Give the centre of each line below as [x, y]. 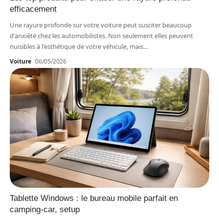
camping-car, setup [45, 209]
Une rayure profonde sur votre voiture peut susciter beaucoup [101, 25]
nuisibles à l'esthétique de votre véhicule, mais [77, 46]
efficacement [33, 9]
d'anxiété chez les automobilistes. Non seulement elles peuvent [101, 35]
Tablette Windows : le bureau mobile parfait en [94, 198]
